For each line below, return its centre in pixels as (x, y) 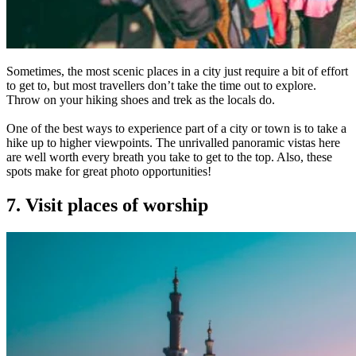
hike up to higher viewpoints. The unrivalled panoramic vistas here (173, 142)
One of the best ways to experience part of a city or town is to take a (176, 128)
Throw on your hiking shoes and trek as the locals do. (141, 99)
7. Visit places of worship (107, 205)
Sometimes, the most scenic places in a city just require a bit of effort (177, 71)
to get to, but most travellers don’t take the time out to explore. (161, 85)
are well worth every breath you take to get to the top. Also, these (169, 157)
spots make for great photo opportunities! (109, 171)
